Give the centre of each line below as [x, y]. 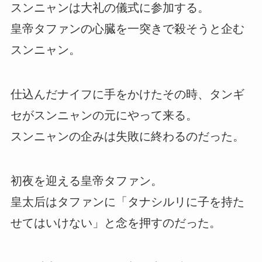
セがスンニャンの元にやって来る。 [104, 115]
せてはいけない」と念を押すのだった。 [116, 223]
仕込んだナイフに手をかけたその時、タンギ [127, 94]
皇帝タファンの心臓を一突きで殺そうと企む [127, 28]
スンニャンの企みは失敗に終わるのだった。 [127, 136]
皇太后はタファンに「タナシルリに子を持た [127, 201]
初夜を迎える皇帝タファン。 [86, 180]
